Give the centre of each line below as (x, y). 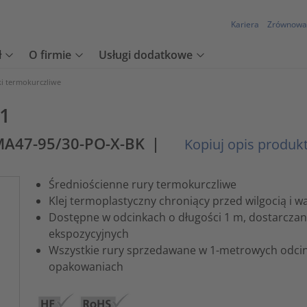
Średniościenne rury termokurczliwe (142, 184)
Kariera (245, 25)
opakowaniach (86, 266)
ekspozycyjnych (88, 233)
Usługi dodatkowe (146, 55)
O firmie (50, 55)
